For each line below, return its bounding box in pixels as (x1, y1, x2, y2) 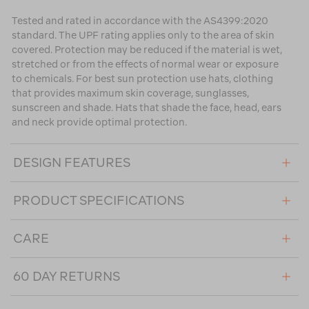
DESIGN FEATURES (13, 155, 130, 170)
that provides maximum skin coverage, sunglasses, (12, 88, 249, 99)
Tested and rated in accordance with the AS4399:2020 (12, 15, 268, 27)
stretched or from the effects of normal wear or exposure (12, 59, 279, 70)
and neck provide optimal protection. (12, 117, 187, 128)
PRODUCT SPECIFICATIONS (13, 193, 184, 208)
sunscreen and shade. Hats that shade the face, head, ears (12, 102, 281, 114)
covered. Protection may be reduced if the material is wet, (12, 44, 282, 56)
